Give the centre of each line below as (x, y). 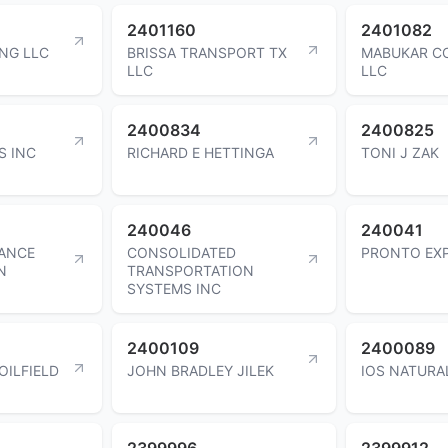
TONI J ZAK (400, 152)
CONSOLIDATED (181, 252)
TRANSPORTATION (190, 270)
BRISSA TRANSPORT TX (207, 52)
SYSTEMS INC (174, 288)
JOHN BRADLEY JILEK (200, 370)
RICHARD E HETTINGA (200, 152)
